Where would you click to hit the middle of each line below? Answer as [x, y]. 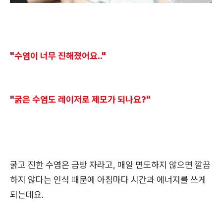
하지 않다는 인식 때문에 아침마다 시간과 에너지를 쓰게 [108, 180]
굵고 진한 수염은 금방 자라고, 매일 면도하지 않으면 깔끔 [110, 165]
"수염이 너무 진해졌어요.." [58, 56]
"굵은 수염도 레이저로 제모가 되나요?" [80, 100]
